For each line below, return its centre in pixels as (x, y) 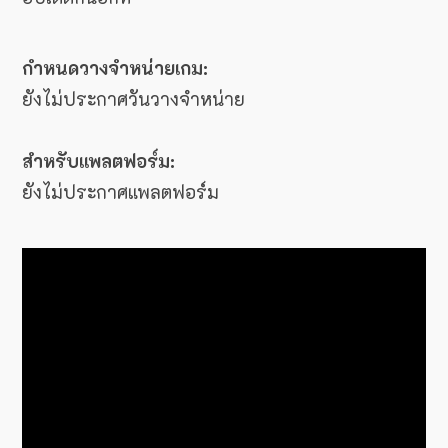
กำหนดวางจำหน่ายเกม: (115, 68)
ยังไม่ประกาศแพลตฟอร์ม (120, 192)
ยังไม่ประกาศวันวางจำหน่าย (133, 99)
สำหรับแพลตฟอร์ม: (98, 161)
